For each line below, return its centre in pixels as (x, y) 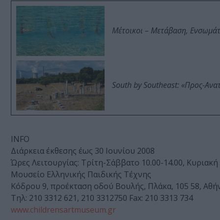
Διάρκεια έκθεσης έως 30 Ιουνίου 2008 (83, 151)
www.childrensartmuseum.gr (63, 210)
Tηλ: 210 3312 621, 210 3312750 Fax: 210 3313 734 (102, 198)
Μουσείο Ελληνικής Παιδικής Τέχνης (81, 175)
